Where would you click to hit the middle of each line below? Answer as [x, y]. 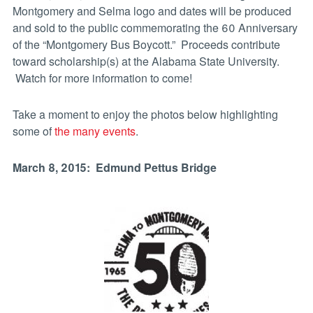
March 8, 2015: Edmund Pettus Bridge [116, 168]
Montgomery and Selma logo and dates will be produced [152, 11]
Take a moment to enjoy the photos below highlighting [145, 115]
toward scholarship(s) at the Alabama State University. [146, 61]
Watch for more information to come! [102, 78]
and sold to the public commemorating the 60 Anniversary [155, 28]
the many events [95, 131]
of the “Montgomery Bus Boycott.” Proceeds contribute [146, 45]
